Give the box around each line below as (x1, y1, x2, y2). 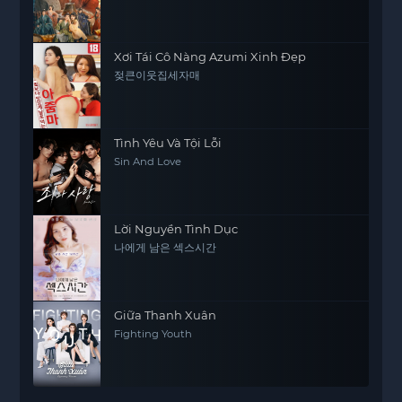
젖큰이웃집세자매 (114, 69, 201, 82)
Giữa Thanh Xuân (114, 308, 217, 322)
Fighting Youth (114, 328, 193, 340)
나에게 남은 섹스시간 (114, 241, 217, 254)
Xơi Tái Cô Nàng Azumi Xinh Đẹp (114, 49, 307, 64)
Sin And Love (114, 155, 182, 168)
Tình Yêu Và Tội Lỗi (114, 135, 223, 150)
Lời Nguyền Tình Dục (114, 222, 239, 236)
